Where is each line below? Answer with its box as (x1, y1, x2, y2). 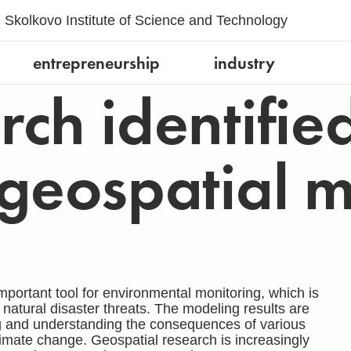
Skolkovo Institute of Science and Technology (4, 13, 288, 29)
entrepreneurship (33, 51, 161, 74)
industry (213, 51, 275, 74)
